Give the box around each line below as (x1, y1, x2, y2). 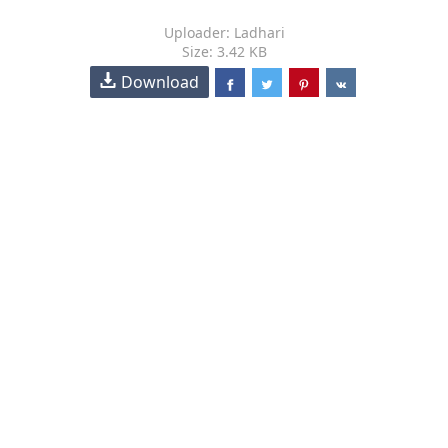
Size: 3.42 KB (181, 42, 267, 61)
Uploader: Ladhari (163, 23, 285, 42)
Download (121, 71, 200, 93)
